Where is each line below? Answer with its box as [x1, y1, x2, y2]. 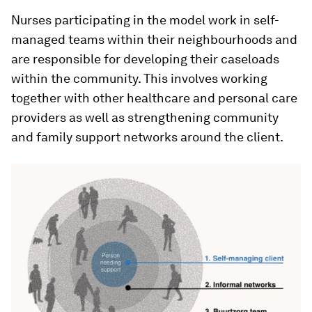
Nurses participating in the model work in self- [11, 13, 279, 28]
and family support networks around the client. [11, 130, 283, 145]
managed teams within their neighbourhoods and [11, 32, 297, 47]
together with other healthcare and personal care [11, 91, 297, 106]
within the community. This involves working [11, 71, 267, 86]
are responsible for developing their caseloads [11, 52, 279, 67]
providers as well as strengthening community [11, 110, 279, 125]
